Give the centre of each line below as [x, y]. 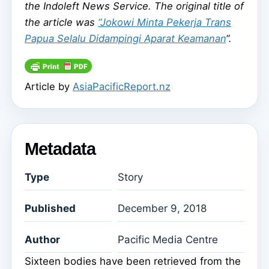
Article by [49, 87]
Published [50, 209]
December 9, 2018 [162, 209]
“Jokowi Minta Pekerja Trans [165, 23]
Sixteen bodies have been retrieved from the [133, 261]
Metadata [60, 149]
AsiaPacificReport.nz [122, 87]
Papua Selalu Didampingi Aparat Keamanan [125, 39]
